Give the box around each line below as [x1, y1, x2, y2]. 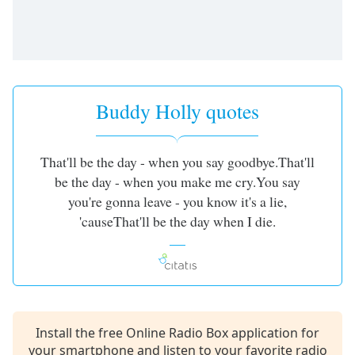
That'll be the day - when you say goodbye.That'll [40, 152, 315, 171]
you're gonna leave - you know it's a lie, [68, 192, 287, 211]
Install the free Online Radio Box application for [36, 324, 319, 342]
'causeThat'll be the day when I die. [79, 212, 276, 231]
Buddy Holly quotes [96, 97, 259, 124]
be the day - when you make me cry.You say [55, 172, 300, 191]
